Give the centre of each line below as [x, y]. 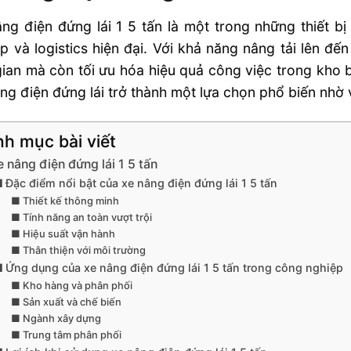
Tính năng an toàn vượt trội [87, 218]
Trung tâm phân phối [72, 335]
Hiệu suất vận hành [69, 234]
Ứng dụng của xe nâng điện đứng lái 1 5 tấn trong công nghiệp [175, 268]
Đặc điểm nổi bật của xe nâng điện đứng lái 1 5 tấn [142, 183]
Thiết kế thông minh [71, 201]
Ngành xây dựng [62, 319]
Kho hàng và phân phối [77, 286]
